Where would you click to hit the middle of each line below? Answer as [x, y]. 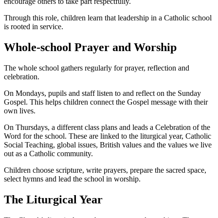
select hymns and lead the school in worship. [72, 179]
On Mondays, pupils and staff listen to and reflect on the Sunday [102, 93]
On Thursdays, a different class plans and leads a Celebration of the [107, 127]
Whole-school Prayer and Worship [90, 47]
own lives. [20, 110]
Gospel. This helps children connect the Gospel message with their [106, 102]
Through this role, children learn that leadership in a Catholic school [108, 18]
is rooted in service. [34, 26]
